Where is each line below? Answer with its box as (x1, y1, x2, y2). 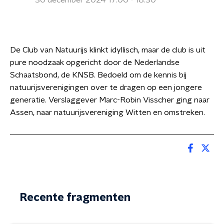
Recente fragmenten (20, 192, 130, 203)
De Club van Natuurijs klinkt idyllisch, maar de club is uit (10, 46, 205, 54)
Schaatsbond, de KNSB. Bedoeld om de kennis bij (10, 71, 186, 79)
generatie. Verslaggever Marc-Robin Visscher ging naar (10, 96, 209, 104)
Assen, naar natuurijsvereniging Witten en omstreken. (10, 108, 205, 116)
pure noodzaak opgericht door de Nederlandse (10, 58, 179, 66)
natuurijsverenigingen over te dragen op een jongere (10, 83, 202, 91)
